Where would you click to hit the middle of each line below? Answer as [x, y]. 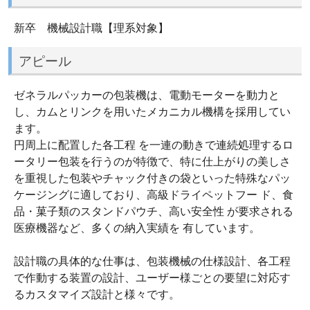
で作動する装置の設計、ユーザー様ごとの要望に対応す [152, 278]
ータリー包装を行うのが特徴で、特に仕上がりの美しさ [152, 162]
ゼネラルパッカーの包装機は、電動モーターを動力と [147, 95]
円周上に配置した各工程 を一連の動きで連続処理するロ [154, 145]
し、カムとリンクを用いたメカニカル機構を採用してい [152, 112]
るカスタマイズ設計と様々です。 [97, 294]
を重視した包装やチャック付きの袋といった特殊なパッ [152, 178]
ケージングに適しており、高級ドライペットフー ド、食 [154, 195]
